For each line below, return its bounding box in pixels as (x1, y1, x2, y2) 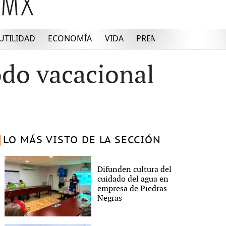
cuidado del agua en (97, 175, 169, 184)
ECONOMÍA (48, 33, 92, 44)
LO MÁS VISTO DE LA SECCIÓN (3, 135, 161, 146)
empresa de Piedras (97, 184, 167, 194)
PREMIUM (136, 33, 175, 44)
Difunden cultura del (97, 165, 172, 175)
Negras (97, 194, 123, 203)
